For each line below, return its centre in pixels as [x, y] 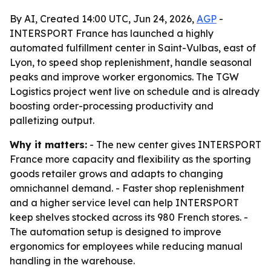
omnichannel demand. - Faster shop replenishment [127, 188]
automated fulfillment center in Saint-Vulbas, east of [133, 48]
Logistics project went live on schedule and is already [135, 91]
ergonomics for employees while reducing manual [126, 246]
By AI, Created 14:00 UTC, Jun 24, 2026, [103, 19]
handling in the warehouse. [72, 261]
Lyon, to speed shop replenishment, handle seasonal [131, 62]
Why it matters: [48, 145]
